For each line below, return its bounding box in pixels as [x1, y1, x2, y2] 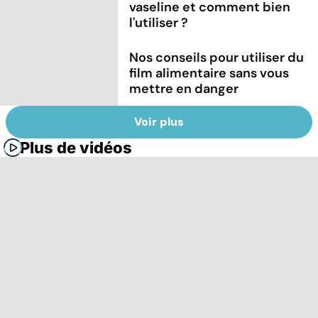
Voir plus [134, 114, 184, 130]
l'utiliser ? [129, 13, 189, 31]
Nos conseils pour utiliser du [129, 48, 305, 66]
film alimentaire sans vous [129, 64, 290, 82]
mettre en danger [129, 79, 239, 97]
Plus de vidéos [20, 138, 132, 158]
